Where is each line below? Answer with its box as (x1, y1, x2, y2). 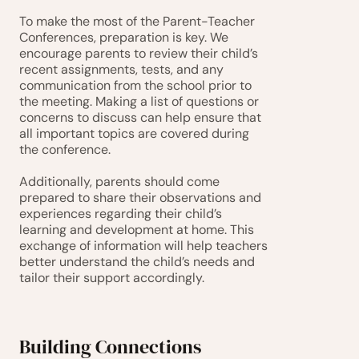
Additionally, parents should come (19, 173, 220, 190)
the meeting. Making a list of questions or (19, 93, 259, 110)
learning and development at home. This (19, 221, 254, 238)
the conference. (19, 141, 111, 158)
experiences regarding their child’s (19, 205, 222, 222)
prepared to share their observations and (19, 189, 261, 206)
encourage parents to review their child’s (19, 45, 258, 62)
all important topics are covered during (19, 125, 249, 142)
